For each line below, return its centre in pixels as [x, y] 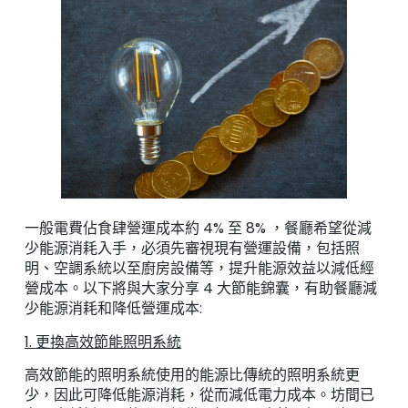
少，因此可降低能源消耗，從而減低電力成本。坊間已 [199, 395]
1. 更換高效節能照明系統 [102, 342]
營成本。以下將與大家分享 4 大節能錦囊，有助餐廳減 [200, 289]
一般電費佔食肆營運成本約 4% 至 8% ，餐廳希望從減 [198, 229]
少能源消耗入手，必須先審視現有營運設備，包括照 [192, 249]
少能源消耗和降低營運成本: [113, 309]
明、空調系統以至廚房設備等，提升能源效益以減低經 [199, 269]
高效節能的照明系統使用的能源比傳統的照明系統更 [192, 375]
